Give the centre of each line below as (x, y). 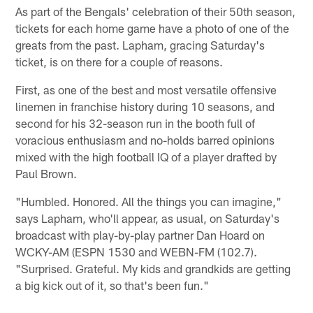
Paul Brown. (46, 173)
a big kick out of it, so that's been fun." (112, 285)
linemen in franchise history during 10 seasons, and (145, 106)
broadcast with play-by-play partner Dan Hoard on (140, 234)
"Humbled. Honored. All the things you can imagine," (149, 201)
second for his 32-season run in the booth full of (136, 123)
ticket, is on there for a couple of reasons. (119, 61)
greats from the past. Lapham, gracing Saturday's (140, 44)
